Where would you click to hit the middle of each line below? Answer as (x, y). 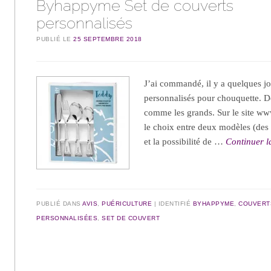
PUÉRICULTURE (127, 203)
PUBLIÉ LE (55, 39)
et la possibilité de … (185, 142)
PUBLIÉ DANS (60, 203)
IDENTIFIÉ (175, 203)
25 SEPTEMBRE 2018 (108, 39)
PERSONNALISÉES (67, 218)
